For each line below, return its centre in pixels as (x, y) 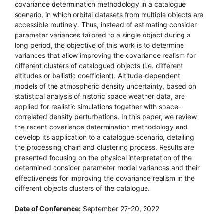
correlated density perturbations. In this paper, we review (106, 117)
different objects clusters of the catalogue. (82, 188)
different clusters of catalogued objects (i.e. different (99, 65)
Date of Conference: (48, 209)
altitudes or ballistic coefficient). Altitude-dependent (97, 76)
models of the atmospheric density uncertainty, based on (105, 86)
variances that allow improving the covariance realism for (105, 55)
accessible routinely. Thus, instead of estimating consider (106, 25)
